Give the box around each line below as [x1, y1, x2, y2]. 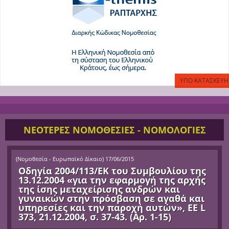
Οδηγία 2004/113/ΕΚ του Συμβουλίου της [18, 164, 207, 177]
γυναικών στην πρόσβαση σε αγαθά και [18, 192, 205, 204]
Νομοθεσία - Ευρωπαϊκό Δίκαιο [17, 155, 103, 163]
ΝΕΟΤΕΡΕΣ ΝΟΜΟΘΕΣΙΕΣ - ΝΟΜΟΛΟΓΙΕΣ [23, 123, 206, 136]
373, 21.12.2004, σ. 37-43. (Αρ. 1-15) [18, 210, 172, 223]
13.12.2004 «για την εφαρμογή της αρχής [18, 173, 206, 186]
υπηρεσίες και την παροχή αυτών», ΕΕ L [18, 201, 206, 214]
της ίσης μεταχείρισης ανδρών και [18, 182, 180, 195]
